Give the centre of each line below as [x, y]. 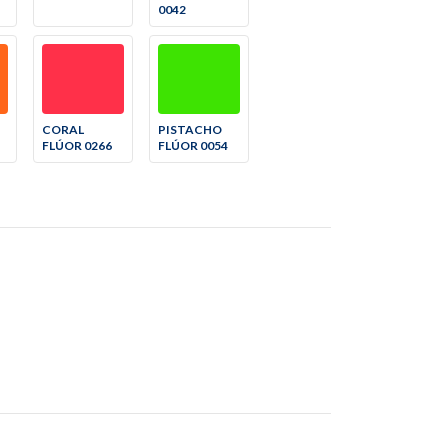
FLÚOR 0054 [193, 146]
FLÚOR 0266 [77, 146]
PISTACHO [190, 130]
